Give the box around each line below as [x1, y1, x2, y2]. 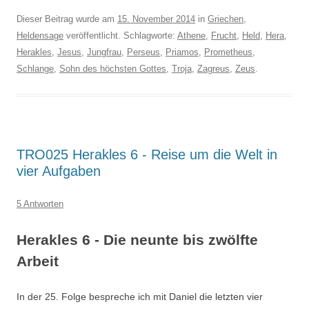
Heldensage [17, 30, 63, 41]
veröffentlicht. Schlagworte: [63, 30, 177, 41]
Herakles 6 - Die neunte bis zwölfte [17, 232, 258, 248]
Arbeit [17, 253, 59, 269]
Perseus [127, 47, 160, 57]
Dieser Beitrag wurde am [17, 14, 117, 24]
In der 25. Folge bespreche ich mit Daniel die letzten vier [17, 291, 263, 302]
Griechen [208, 14, 243, 24]
